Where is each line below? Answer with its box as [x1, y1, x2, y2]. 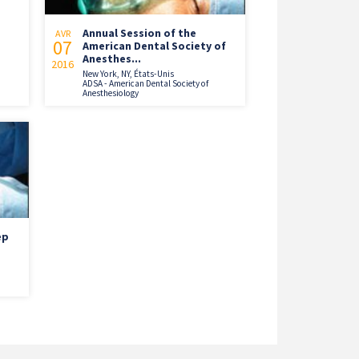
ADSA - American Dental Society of [83, 77, 208, 89]
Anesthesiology [83, 87, 139, 99]
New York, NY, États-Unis [83, 67, 174, 79]
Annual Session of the [83, 25, 196, 40]
